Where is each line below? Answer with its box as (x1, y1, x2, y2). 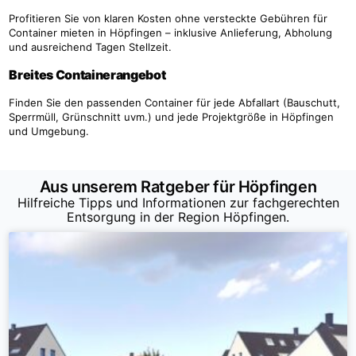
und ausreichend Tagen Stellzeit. (9, 40, 172, 53)
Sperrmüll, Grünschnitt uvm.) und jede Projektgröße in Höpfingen (9, 110, 335, 123)
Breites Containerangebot (9, 66, 166, 83)
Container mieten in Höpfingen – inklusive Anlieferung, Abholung (9, 25, 333, 39)
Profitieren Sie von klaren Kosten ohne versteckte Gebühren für (9, 11, 328, 25)
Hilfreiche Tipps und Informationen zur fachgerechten (17, 194, 339, 211)
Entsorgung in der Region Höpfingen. (67, 208, 289, 225)
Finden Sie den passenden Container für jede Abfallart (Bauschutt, (9, 95, 341, 109)
